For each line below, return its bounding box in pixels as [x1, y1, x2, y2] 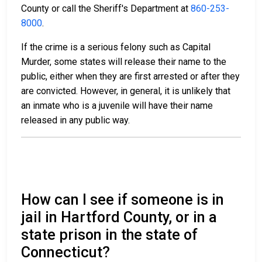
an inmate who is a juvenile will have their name [21, 100, 213, 112]
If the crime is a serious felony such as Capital [21, 42, 211, 53]
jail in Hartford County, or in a [21, 209, 217, 226]
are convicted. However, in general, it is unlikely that [21, 85, 230, 97]
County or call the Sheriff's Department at [21, 3, 191, 15]
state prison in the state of [21, 226, 198, 244]
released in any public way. [21, 115, 130, 126]
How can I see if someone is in [21, 191, 224, 209]
